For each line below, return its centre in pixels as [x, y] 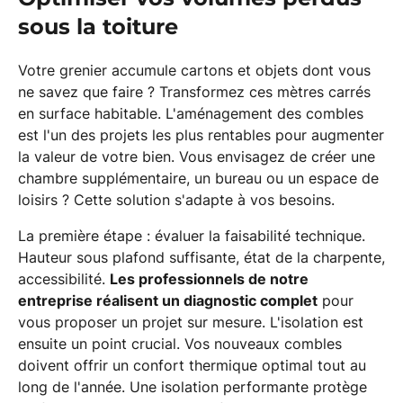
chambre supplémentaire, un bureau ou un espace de [198, 178]
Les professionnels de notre [209, 279]
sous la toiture [98, 27]
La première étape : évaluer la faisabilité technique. [192, 236]
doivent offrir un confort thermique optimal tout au [192, 365]
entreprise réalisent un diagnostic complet [168, 300]
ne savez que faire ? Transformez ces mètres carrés [194, 92]
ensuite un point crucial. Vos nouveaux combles [180, 344]
